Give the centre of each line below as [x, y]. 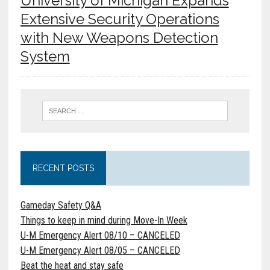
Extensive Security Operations [120, 19]
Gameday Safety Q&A [61, 206]
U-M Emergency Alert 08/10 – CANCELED [100, 236]
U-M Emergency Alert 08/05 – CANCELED [100, 251]
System [45, 57]
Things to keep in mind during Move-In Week [104, 221]
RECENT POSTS [63, 168]
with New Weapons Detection [119, 38]
